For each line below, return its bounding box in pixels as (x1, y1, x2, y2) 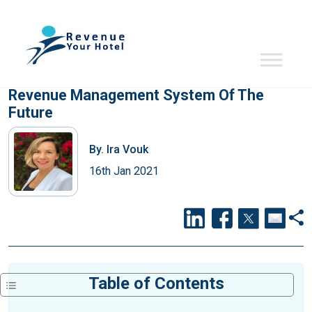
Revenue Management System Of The (8, 86, 264, 104)
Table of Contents (88, 274, 224, 293)
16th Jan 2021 (89, 164, 159, 178)
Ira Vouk (104, 142, 148, 156)
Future (8, 104, 53, 121)
